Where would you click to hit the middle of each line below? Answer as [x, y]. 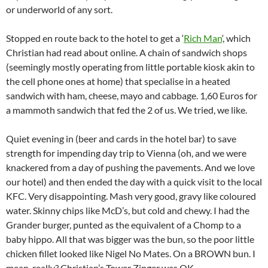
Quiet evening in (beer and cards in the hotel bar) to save [121, 138]
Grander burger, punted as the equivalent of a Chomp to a [124, 225]
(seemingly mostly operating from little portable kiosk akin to [130, 67]
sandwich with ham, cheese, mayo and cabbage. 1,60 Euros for [132, 95]
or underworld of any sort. [59, 9]
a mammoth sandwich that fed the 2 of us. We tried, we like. [127, 110]
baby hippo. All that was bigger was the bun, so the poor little [130, 239]
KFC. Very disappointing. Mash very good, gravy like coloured [131, 196]
